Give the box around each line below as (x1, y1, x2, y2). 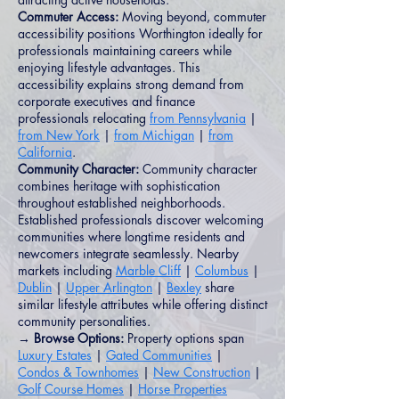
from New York (18, 126, 100, 143)
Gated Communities (106, 346, 212, 363)
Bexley (167, 279, 201, 296)
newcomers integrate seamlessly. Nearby (18, 245, 239, 262)
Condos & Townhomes (18, 363, 139, 380)
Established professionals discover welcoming (18, 211, 264, 228)
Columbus (195, 262, 248, 279)
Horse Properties (138, 380, 227, 397)
